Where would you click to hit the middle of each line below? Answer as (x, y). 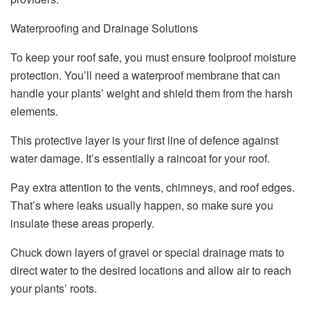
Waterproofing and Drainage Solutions (104, 28)
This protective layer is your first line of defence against (144, 140)
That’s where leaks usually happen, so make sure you (142, 206)
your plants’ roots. (54, 289)
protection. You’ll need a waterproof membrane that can (145, 75)
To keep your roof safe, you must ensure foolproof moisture (153, 57)
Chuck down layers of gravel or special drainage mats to (147, 253)
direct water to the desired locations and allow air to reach (151, 271)
